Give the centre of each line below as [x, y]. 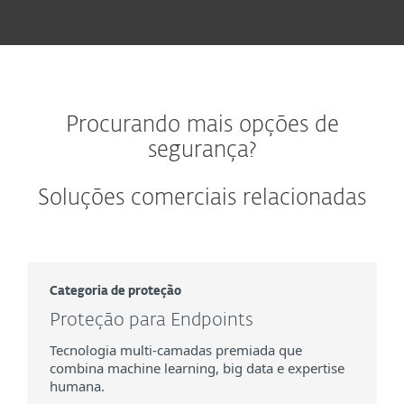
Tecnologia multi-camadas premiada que [176, 350]
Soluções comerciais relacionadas [202, 198]
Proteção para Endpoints [151, 320]
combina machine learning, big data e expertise [197, 368]
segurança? [202, 151]
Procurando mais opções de [202, 125]
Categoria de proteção [115, 292]
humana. [77, 386]
